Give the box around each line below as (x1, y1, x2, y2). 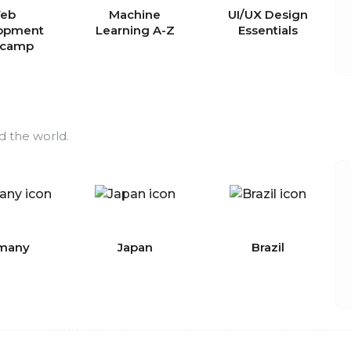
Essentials (238, 23, 298, 38)
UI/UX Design (228, 7, 308, 22)
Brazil (251, 240, 284, 255)
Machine (109, 7, 161, 22)
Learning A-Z (95, 23, 175, 38)
